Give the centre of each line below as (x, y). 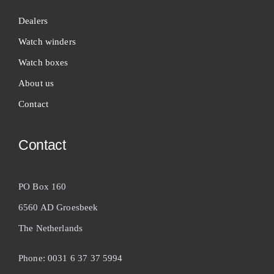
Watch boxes (43, 62)
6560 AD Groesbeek (58, 207)
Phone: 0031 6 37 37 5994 (70, 258)
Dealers (33, 20)
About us (36, 83)
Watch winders (47, 41)
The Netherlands (50, 228)
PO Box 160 (42, 186)
